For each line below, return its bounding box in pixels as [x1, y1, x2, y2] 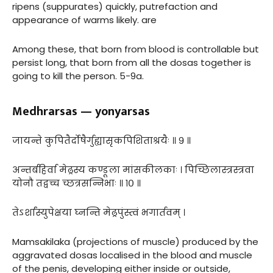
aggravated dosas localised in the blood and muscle [12, 248, 252, 261]
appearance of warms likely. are [12, 13, 157, 26]
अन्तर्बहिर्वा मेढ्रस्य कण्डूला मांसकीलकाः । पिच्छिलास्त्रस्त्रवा [12, 163, 254, 176]
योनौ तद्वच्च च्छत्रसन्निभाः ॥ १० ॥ [12, 176, 141, 190]
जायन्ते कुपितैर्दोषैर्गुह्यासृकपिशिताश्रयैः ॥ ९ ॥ [12, 133, 191, 147]
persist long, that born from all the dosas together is [12, 55, 251, 69]
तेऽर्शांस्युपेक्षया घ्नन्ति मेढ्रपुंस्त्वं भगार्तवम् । [12, 205, 185, 219]
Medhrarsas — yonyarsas [12, 101, 150, 122]
